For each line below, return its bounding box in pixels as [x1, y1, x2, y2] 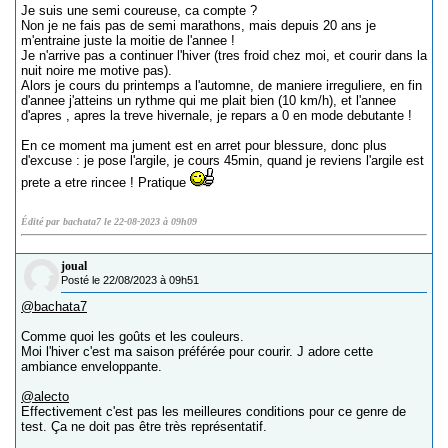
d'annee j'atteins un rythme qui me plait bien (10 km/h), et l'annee [21, 93, 396, 108]
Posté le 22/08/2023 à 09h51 [61, 274, 199, 286]
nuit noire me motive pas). [21, 63, 172, 78]
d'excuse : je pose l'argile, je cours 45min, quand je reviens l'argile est [21, 153, 424, 168]
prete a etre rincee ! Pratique [21, 175, 190, 190]
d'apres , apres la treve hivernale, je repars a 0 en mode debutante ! [21, 108, 412, 123]
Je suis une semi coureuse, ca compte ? [21, 3, 257, 18]
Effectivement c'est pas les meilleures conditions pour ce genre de [21, 404, 406, 419]
